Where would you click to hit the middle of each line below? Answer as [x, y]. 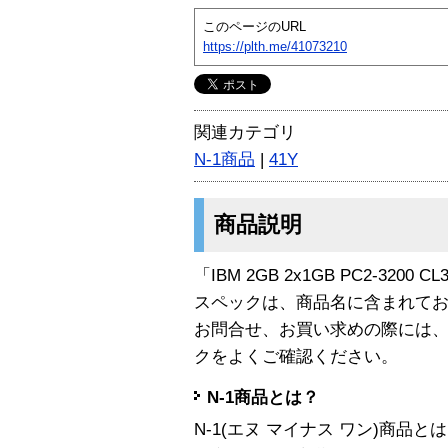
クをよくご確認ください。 [296, 356]
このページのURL [254, 26]
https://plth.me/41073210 [275, 46]
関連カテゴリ [245, 132]
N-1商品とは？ [263, 398]
